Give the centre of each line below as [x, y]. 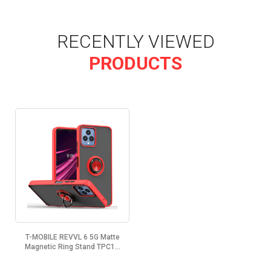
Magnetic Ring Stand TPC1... [72, 247]
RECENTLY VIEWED [135, 41]
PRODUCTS [135, 63]
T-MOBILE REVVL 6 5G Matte [72, 237]
